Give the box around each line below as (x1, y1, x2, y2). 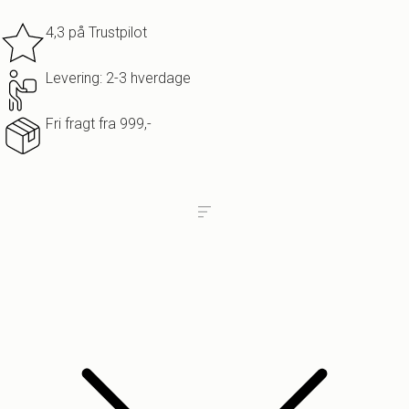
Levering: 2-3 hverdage (46, 69, 191, 87)
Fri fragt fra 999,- (46, 115, 152, 132)
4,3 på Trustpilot (46, 24, 147, 41)
